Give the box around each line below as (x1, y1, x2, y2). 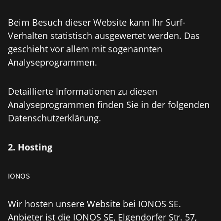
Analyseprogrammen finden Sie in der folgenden (8, 99, 210, 110)
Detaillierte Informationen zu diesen (8, 85, 157, 97)
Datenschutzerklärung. (8, 112, 101, 124)
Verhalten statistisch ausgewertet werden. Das (8, 30, 200, 41)
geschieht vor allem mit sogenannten (8, 43, 162, 55)
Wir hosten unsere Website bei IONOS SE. (8, 198, 181, 210)
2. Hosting (8, 141, 52, 153)
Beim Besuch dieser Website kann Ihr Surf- (8, 16, 185, 28)
